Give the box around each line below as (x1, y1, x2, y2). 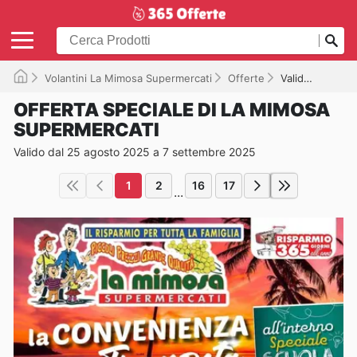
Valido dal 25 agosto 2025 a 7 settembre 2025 (14, 144, 256, 159)
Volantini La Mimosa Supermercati (45, 71, 212, 84)
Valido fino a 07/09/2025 (280, 71, 304, 84)
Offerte (228, 71, 265, 84)
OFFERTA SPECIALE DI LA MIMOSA (14, 98, 330, 121)
